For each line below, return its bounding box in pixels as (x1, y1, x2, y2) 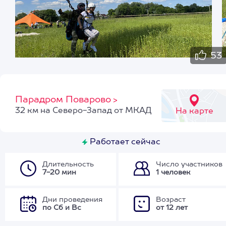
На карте (175, 107, 213, 116)
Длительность (42, 161, 94, 168)
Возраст (156, 196, 186, 203)
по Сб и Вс (42, 204, 81, 211)
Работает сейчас (88, 138, 160, 146)
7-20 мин (42, 169, 76, 176)
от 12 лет (156, 204, 188, 211)
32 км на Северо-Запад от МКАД (15, 107, 152, 115)
